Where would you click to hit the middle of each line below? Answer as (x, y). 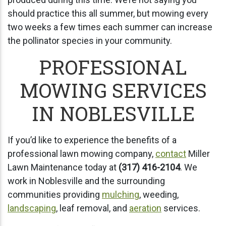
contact (171, 153)
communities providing (55, 194)
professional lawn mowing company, (81, 153)
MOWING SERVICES (113, 90)
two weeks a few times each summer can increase (110, 27)
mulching (121, 194)
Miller (198, 153)
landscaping (32, 208)
